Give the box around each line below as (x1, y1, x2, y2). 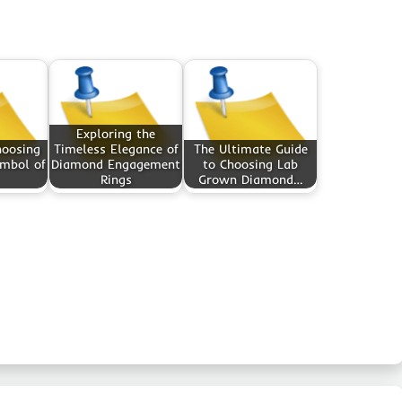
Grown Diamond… (198, 170, 302, 188)
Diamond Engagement (51, 155, 180, 172)
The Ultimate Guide (193, 140, 308, 157)
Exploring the (76, 125, 155, 142)
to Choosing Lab (203, 155, 298, 172)
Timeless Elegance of (53, 140, 179, 157)
